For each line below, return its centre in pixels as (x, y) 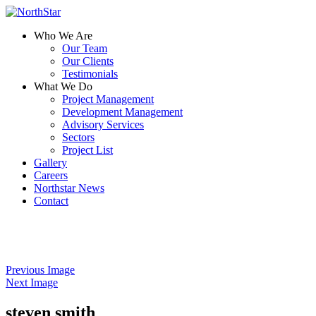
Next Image (32, 282)
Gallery (50, 163)
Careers (51, 175)
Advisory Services (103, 124)
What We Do (63, 86)
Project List (87, 150)
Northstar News (69, 188)
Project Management (108, 99)
